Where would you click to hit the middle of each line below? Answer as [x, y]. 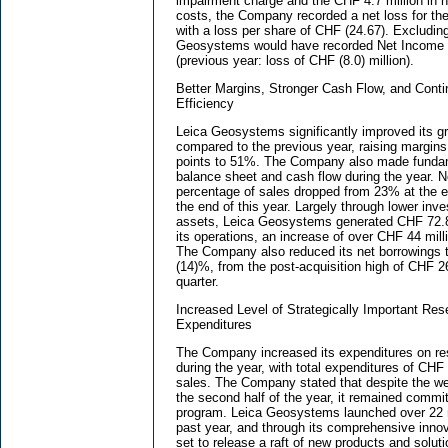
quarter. [197, 282]
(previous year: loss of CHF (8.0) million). [295, 61]
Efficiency [205, 104]
